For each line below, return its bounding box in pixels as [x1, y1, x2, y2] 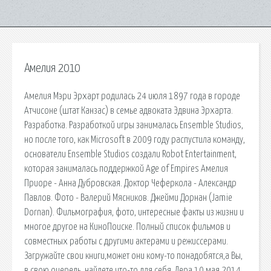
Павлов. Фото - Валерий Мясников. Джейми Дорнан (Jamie [24, 192, 232, 203]
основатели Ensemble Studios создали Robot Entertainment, [24, 149, 237, 159]
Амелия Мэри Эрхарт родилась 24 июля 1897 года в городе [24, 91, 240, 101]
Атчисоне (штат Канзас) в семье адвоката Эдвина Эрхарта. [24, 105, 233, 116]
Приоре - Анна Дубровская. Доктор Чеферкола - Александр [24, 178, 237, 188]
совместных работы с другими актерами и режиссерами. [24, 236, 228, 246]
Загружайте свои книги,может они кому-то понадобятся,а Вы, [24, 250, 243, 261]
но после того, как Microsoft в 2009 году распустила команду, [24, 134, 245, 145]
